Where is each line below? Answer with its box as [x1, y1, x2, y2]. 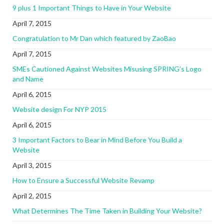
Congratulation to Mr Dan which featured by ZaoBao [12, 34, 176, 42]
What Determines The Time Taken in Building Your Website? [12, 206, 202, 215]
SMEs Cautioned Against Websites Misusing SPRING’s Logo [12, 64, 201, 73]
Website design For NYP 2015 [12, 105, 106, 113]
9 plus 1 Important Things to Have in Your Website [12, 3, 171, 12]
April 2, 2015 [12, 191, 51, 200]
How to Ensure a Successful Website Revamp [12, 176, 154, 184]
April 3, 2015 [12, 161, 51, 169]
